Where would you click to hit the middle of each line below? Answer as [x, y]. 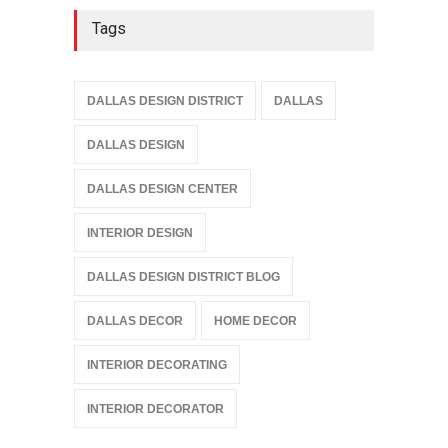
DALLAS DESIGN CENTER [162, 188]
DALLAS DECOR [135, 320]
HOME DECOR [255, 320]
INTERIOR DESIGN [140, 232]
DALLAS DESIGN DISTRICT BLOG [183, 276]
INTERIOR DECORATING [157, 364]
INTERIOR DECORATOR [155, 408]
